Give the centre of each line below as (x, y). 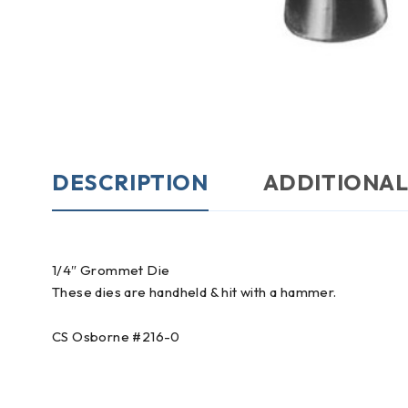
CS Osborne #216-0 (116, 336)
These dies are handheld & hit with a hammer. (194, 291)
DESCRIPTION (130, 182)
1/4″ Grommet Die (111, 270)
